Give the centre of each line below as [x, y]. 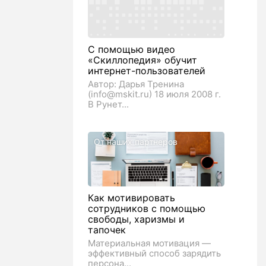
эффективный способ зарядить [154, 253]
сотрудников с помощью [147, 208]
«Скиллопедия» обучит [142, 60]
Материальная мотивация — [149, 243]
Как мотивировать [132, 198]
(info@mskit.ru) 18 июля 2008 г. [154, 94]
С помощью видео [132, 49]
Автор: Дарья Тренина [136, 84]
